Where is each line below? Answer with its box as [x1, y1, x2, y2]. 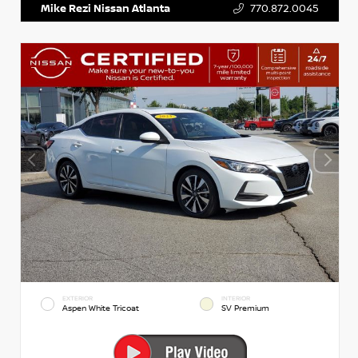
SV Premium [221, 302, 269, 313]
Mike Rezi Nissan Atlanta [41, 2, 170, 15]
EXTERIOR [62, 294, 93, 302]
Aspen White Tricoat [62, 302, 139, 313]
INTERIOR [221, 294, 250, 302]
